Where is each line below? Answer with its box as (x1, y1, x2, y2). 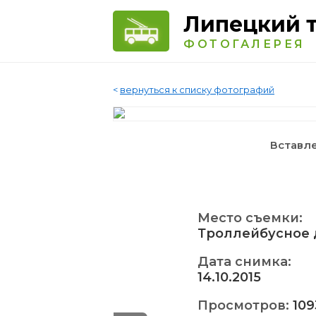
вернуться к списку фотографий (120, 84, 274, 95)
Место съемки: (197, 210, 303, 226)
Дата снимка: (197, 254, 291, 269)
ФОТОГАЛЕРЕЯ (183, 37, 305, 51)
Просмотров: (197, 298, 293, 313)
